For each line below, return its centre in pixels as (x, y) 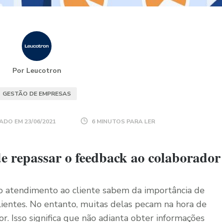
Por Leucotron (37, 71)
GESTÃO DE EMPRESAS (37, 94)
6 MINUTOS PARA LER (123, 121)
